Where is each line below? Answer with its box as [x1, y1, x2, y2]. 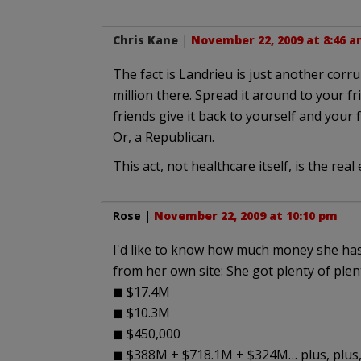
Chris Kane [112, 32, 178, 48]
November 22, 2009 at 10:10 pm [153, 208, 338, 223]
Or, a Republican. [112, 128, 214, 146]
